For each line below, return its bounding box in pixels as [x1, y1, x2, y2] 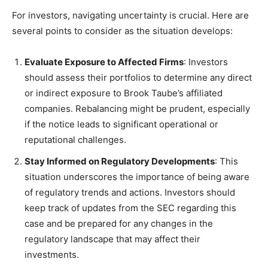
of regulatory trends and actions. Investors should [25, 186, 235, 198]
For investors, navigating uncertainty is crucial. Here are [12, 9, 249, 21]
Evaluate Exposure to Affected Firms [25, 56, 184, 68]
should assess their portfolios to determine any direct [25, 71, 252, 83]
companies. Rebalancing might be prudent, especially [25, 102, 250, 114]
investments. [25, 248, 79, 260]
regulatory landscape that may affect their [25, 233, 200, 245]
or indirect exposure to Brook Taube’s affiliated [25, 87, 223, 99]
